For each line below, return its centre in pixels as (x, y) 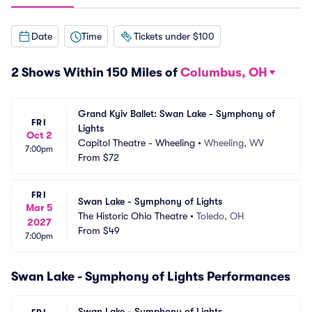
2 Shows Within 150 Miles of (96, 72)
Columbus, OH (224, 72)
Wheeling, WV (234, 143)
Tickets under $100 (174, 36)
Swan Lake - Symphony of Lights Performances (151, 276)
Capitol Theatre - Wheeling (136, 143)
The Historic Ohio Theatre (133, 216)
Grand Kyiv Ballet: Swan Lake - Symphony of (177, 114)
